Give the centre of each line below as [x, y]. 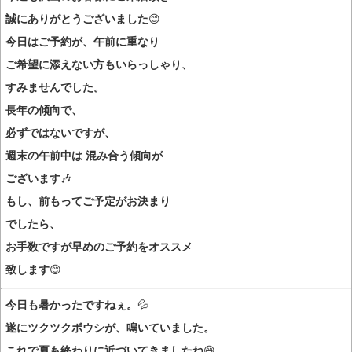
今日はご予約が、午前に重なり [82, 41]
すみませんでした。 [55, 87]
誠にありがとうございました [77, 18]
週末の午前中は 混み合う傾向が [84, 155]
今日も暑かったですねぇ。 [71, 305]
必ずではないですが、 [60, 132]
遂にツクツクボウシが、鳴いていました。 [110, 328]
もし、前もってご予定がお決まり [88, 201]
